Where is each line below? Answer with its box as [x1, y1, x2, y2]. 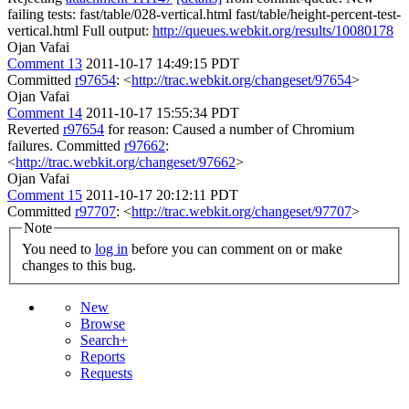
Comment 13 [7, 55, 82, 71]
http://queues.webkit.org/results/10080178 [152, 22, 393, 38]
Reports [80, 349, 125, 365]
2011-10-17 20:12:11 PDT [86, 186, 238, 203]
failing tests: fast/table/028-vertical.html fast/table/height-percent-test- [7, 5, 401, 22]
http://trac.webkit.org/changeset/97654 [131, 71, 351, 88]
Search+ [80, 332, 128, 349]
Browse [80, 316, 125, 332]
